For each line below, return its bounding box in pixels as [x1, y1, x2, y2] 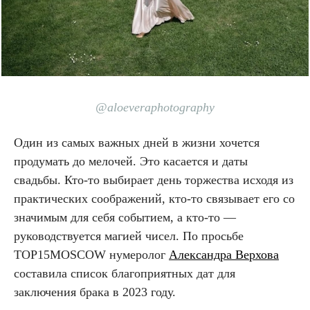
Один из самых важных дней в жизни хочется [14, 136, 259, 149]
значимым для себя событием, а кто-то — [14, 210, 236, 224]
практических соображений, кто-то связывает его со [14, 192, 295, 206]
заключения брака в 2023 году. [14, 285, 179, 299]
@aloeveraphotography [95, 100, 215, 114]
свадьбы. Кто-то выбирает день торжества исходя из [14, 173, 293, 187]
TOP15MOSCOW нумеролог [14, 248, 169, 262]
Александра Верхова [169, 248, 279, 262]
